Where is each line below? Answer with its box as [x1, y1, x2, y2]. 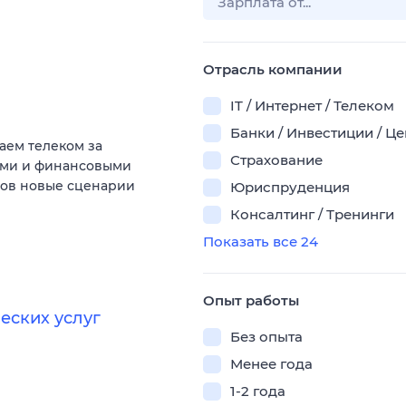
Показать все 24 [203, 233, 318, 250]
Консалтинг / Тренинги [230, 206, 394, 223]
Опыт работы [203, 292, 299, 309]
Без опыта [230, 328, 303, 345]
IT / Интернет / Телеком [230, 97, 394, 114]
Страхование [230, 151, 323, 169]
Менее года [230, 355, 313, 372]
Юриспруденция [230, 179, 350, 196]
